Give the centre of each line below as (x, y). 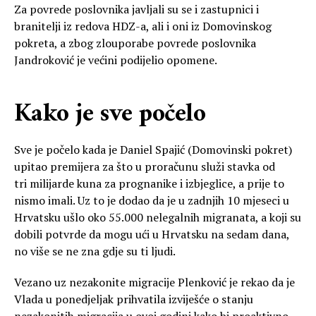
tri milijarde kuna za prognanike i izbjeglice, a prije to (149, 184)
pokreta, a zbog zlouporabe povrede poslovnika (135, 43)
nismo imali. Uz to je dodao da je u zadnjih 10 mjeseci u (152, 201)
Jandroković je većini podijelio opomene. (116, 60)
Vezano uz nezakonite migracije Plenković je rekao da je (154, 282)
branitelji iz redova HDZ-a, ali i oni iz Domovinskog (143, 26)
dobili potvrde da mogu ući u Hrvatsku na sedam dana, (152, 235)
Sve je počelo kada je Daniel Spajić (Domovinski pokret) (153, 150)
